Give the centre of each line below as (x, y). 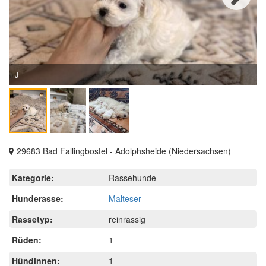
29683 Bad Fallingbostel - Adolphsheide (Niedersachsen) (124, 151)
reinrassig (127, 219)
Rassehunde (133, 177)
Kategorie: (33, 177)
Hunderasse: (38, 198)
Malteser (125, 198)
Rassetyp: (32, 219)
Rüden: (27, 240)
